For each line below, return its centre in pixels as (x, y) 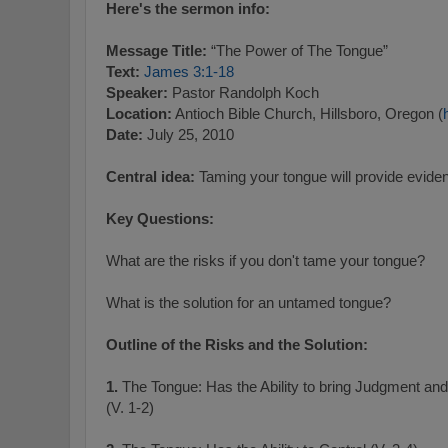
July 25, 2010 (190, 135)
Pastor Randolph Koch (245, 93)
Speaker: (139, 93)
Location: (139, 114)
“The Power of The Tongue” (297, 51)
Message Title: (156, 51)
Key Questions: (160, 219)
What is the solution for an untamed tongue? (248, 303)
